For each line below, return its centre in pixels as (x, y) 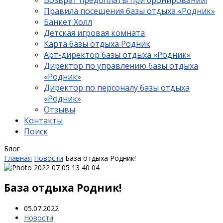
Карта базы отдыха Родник (97, 44)
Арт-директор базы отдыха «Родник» (117, 55)
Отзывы (59, 110)
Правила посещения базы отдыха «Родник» (129, 11)
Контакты (43, 120)
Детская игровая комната (94, 33)
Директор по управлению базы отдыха (121, 66)
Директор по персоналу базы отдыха (117, 88)
